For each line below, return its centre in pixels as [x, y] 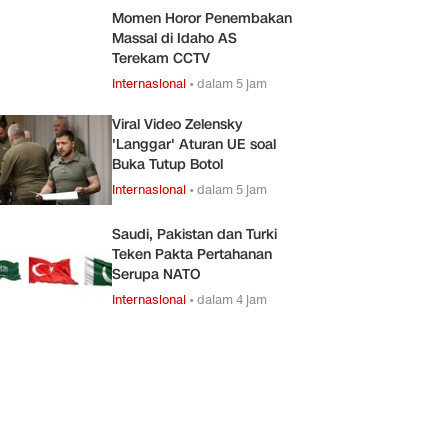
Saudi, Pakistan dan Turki [194, 234]
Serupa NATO [156, 274]
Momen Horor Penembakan [202, 18]
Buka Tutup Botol [167, 164]
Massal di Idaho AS [174, 38]
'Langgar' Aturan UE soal [194, 144]
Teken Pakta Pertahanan [192, 254]
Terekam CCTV [161, 58]
